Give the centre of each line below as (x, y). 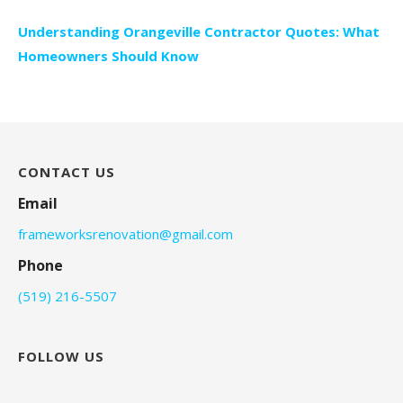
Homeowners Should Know (108, 56)
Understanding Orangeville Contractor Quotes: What (199, 32)
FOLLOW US (61, 357)
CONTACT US (67, 172)
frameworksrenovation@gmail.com (125, 234)
